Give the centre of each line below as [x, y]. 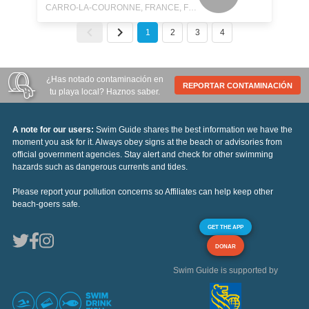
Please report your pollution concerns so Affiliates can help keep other [143, 192]
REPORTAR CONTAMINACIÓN [238, 85]
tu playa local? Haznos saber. [105, 91]
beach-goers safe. [46, 204]
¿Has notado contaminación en [105, 79]
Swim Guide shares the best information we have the [194, 130]
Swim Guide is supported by [226, 270]
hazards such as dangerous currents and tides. [100, 167]
